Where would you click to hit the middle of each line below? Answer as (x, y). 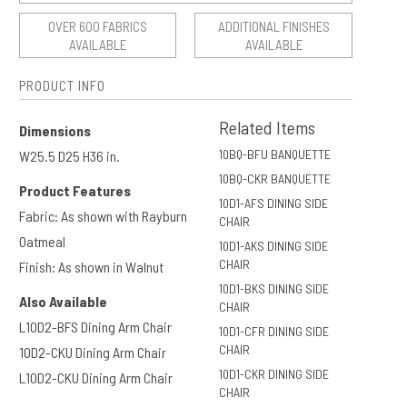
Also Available (63, 301)
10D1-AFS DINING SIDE (274, 203)
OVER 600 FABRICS (98, 26)
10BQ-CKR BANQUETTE (275, 178)
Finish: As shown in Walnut (91, 266)
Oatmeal (42, 241)
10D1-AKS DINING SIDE (274, 245)
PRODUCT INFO (62, 85)
